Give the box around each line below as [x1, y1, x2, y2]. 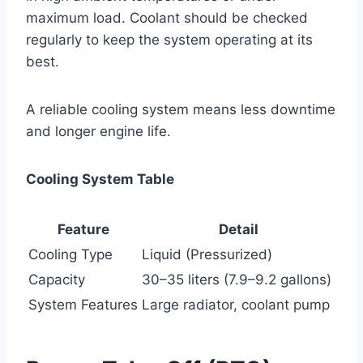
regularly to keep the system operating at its [26, 31, 313, 48]
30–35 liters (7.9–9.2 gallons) [142, 271, 331, 288]
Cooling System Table [26, 170, 174, 187]
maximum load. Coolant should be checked [26, 9, 308, 26]
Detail [218, 220, 258, 237]
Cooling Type [28, 246, 113, 263]
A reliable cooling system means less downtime [26, 100, 335, 117]
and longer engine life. [26, 122, 171, 139]
